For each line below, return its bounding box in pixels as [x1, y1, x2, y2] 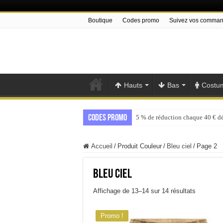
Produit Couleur [117, 142, 162, 150]
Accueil [91, 142, 112, 150]
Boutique [88, 17, 112, 24]
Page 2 [197, 142, 217, 150]
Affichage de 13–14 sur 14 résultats [93, 187, 196, 195]
